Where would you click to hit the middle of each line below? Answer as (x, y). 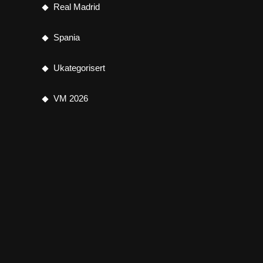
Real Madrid (77, 6)
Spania (67, 37)
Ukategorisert (79, 68)
